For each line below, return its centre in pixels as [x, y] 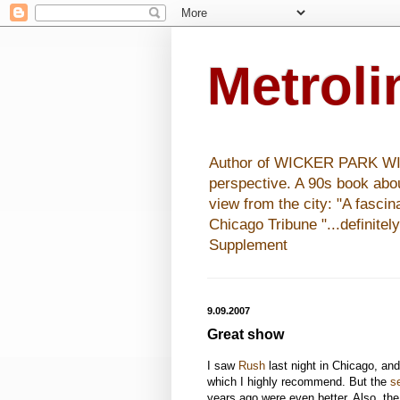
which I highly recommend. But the [299, 381]
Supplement [248, 246]
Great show [246, 335]
